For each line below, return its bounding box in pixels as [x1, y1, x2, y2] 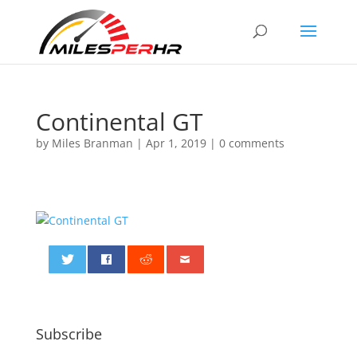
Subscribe [35, 324, 102, 343]
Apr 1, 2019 [145, 135, 206, 151]
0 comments [218, 135, 284, 151]
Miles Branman [51, 135, 133, 151]
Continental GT [35, 105, 203, 138]
